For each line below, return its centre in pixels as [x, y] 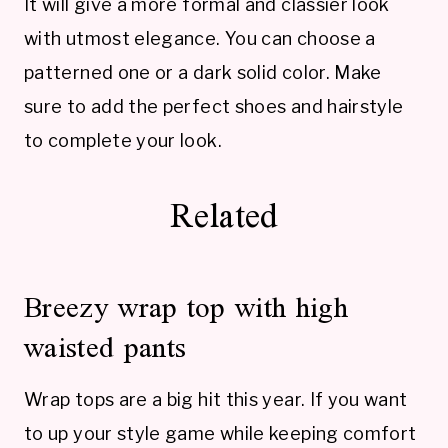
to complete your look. [123, 140]
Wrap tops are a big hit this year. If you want [216, 399]
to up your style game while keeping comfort [220, 433]
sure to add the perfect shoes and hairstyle [214, 106]
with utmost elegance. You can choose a [200, 38]
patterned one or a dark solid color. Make [203, 72]
